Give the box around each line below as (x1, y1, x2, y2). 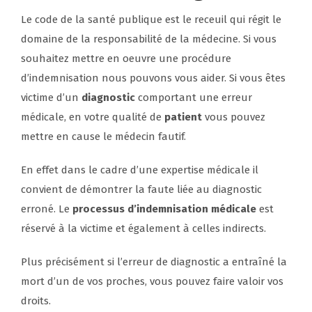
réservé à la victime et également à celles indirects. (21, 222, 266, 235)
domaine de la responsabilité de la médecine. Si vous (21, 33, 276, 46)
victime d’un (21, 91, 81, 104)
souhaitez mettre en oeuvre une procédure (21, 52, 231, 65)
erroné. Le (21, 203, 72, 216)
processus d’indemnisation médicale (72, 203, 256, 216)
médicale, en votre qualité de (21, 111, 164, 124)
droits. (21, 295, 51, 308)
